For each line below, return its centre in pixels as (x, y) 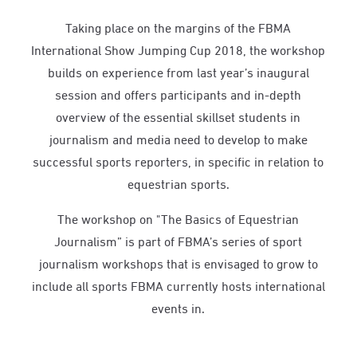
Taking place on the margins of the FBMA (178, 27)
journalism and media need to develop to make (178, 139)
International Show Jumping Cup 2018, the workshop (178, 50)
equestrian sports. (178, 184)
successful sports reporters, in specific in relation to (178, 161)
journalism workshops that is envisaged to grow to (178, 263)
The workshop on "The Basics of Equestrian (178, 219)
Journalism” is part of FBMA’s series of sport (178, 241)
